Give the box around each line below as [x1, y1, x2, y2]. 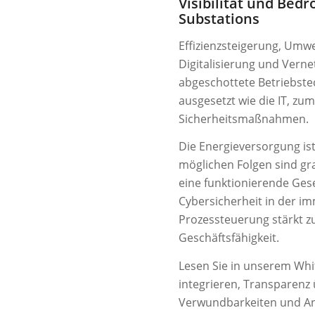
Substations [179, 9, 259, 28]
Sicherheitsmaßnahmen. [179, 110, 309, 127]
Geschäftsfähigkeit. [179, 230, 279, 246]
